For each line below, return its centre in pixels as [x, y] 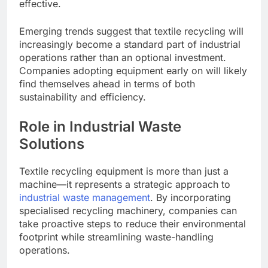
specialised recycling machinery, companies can [128, 211]
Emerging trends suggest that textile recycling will [131, 31]
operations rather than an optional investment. [123, 58]
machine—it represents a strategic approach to [125, 185]
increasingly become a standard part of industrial [130, 45]
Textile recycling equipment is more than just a [124, 171]
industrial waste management [85, 198]
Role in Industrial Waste [100, 127]
